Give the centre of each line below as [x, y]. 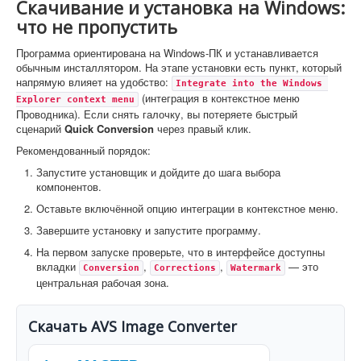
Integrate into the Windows [249, 83]
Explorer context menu [75, 99]
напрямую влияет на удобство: [94, 81]
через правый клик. [203, 128]
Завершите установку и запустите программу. [149, 230]
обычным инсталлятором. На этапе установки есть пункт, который [179, 67]
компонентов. [69, 186]
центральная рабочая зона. [103, 282]
